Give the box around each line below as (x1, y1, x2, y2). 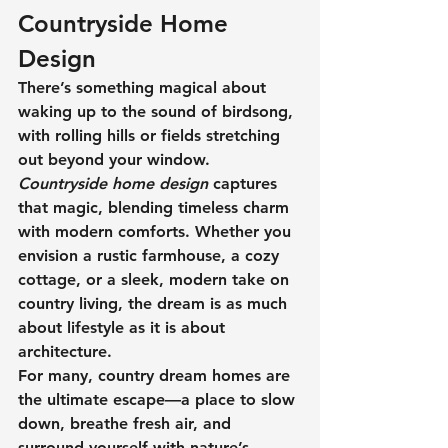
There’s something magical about (18, 78, 271, 97)
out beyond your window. (18, 150, 215, 169)
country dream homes (98, 366, 261, 385)
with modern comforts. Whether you (18, 222, 296, 241)
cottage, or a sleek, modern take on (18, 270, 294, 289)
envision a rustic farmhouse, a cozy (18, 246, 284, 265)
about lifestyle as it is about (18, 318, 230, 337)
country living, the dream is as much (18, 294, 292, 313)
